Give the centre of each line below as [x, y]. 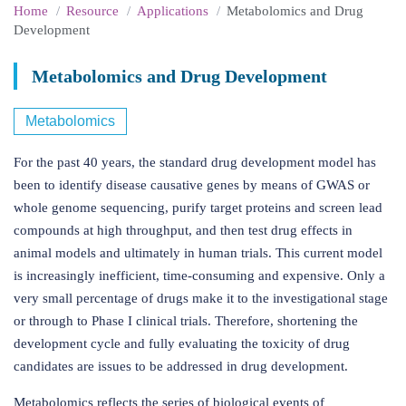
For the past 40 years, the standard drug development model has [195, 162]
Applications [173, 11]
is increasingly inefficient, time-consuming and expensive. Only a [199, 275]
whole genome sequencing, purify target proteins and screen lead [198, 208]
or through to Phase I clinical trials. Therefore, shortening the [186, 321]
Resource [92, 11]
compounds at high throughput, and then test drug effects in [183, 230]
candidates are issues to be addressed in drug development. [181, 366]
